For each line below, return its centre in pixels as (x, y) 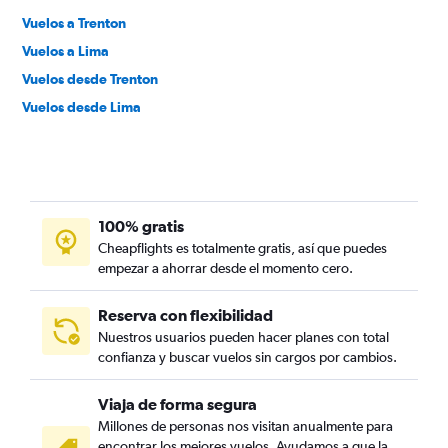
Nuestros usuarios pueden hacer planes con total (243, 337)
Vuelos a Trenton (74, 23)
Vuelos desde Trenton (90, 79)
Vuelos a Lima (65, 51)
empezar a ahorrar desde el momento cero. (225, 268)
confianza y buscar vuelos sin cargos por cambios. (247, 357)
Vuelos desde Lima (81, 107)
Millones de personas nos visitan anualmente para (245, 426)
